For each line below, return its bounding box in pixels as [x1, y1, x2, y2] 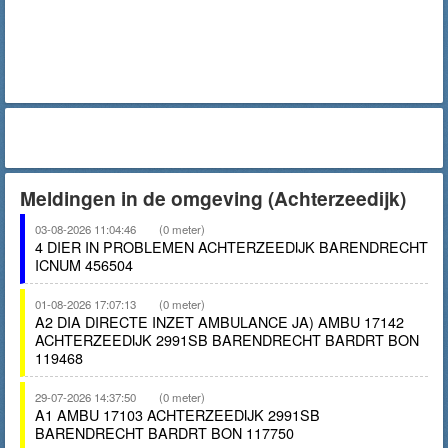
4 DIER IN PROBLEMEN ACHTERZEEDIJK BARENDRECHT [35, 236, 428, 257]
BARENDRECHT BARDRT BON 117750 [35, 422, 294, 443]
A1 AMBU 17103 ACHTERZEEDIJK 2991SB [35, 404, 320, 425]
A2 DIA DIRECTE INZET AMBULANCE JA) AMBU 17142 [35, 311, 404, 332]
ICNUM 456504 [35, 254, 133, 275]
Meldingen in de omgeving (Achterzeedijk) [20, 184, 406, 212]
